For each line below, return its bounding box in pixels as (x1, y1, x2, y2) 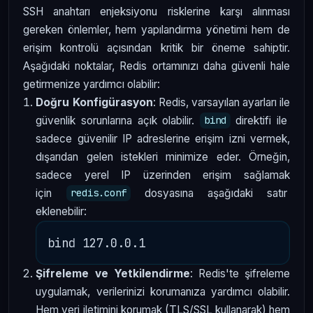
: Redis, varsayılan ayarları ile (152, 95, 291, 109)
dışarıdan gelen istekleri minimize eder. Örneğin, (36, 150, 290, 163)
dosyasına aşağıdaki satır (130, 186, 291, 200)
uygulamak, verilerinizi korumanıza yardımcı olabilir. (36, 284, 290, 298)
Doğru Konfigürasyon (36, 95, 153, 109)
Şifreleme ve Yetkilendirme (36, 266, 190, 280)
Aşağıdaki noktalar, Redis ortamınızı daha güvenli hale (23, 59, 290, 73)
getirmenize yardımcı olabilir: (23, 77, 160, 91)
